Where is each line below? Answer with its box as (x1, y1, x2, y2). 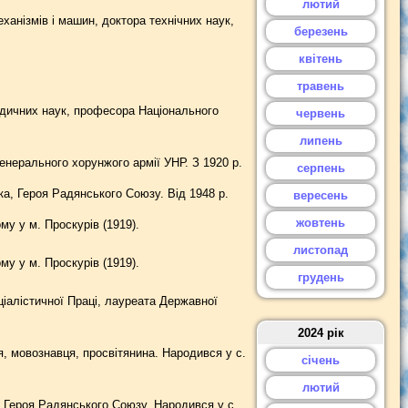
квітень (299, 52, 342, 66)
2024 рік (297, 326, 344, 340)
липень (299, 134, 342, 148)
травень (297, 79, 344, 93)
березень (293, 25, 348, 38)
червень (296, 107, 345, 120)
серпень (296, 161, 345, 175)
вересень (293, 189, 348, 202)
